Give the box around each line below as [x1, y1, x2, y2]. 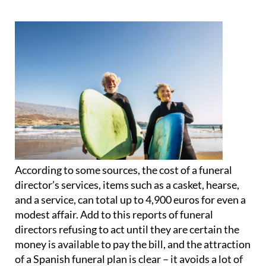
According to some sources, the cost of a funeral [15, 163, 232, 177]
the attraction [186, 237, 251, 251]
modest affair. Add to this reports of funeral [15, 208, 213, 221]
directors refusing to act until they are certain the [15, 223, 239, 236]
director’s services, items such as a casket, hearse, [15, 178, 239, 192]
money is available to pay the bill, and [15, 237, 186, 251]
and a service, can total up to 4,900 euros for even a [15, 193, 246, 207]
